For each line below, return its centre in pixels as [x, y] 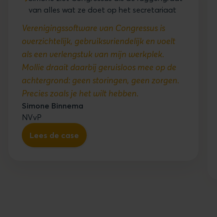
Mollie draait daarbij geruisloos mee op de [99, 67]
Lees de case [54, 135]
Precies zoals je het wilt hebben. [80, 93]
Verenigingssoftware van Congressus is [93, 28]
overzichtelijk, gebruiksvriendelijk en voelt [99, 41]
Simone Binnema [53, 105]
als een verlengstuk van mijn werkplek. [93, 54]
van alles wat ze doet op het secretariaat [102, 9]
